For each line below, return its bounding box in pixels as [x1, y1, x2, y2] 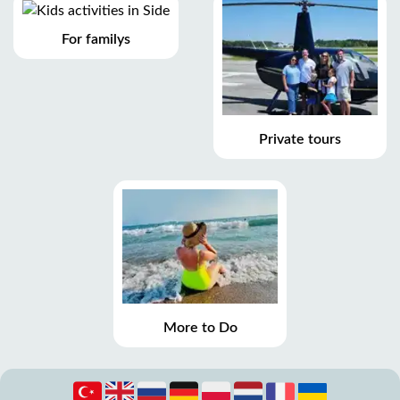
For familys [62, 32, 130, 47]
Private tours [259, 131, 341, 146]
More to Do [162, 321, 237, 336]
